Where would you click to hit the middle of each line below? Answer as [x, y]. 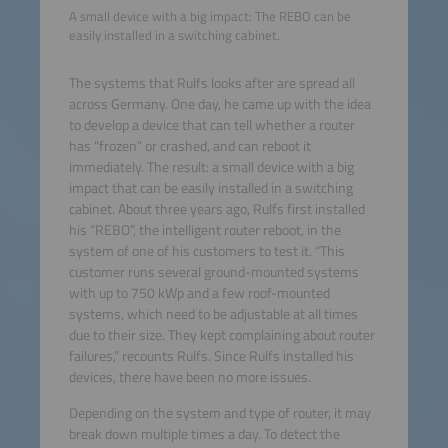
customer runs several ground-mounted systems [213, 272]
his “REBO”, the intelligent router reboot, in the [204, 230]
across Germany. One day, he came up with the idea [219, 104]
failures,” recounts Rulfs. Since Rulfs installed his [211, 356]
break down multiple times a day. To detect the [204, 433]
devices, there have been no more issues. [189, 377]
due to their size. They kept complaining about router [221, 335]
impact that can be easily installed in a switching [210, 188]
